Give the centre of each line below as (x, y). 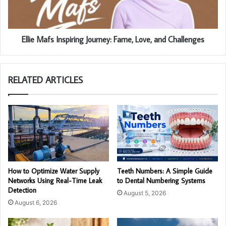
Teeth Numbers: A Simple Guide (165, 171)
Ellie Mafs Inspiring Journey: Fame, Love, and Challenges (113, 39)
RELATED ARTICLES (45, 80)
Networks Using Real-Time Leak (55, 181)
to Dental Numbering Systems (161, 181)
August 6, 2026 (36, 203)
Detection (22, 190)
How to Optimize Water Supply (54, 171)
